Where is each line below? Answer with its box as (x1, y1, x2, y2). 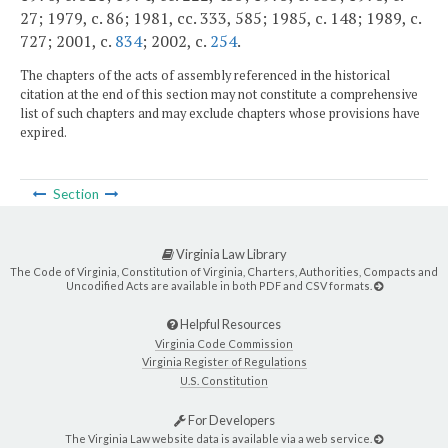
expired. (20, 123, 67, 141)
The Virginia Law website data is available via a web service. (65, 431, 374, 445)
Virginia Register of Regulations (141, 355, 307, 369)
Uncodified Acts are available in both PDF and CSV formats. (65, 278, 374, 292)
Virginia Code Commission (155, 336, 293, 350)
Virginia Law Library (173, 245, 287, 262)
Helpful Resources (178, 315, 281, 332)
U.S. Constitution (180, 373, 268, 387)
